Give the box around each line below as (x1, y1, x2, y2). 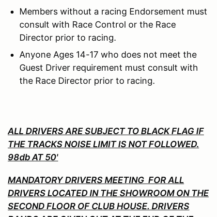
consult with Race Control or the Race (19, 19, 176, 30)
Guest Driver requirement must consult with (19, 62, 198, 73)
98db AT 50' (8, 152, 58, 162)
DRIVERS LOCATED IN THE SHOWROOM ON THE (8, 187, 209, 198)
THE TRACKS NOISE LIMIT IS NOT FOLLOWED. (8, 139, 199, 149)
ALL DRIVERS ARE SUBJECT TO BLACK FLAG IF (8, 125, 204, 136)
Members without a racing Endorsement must (19, 6, 207, 16)
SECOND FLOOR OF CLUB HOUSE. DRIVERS (8, 201, 189, 211)
